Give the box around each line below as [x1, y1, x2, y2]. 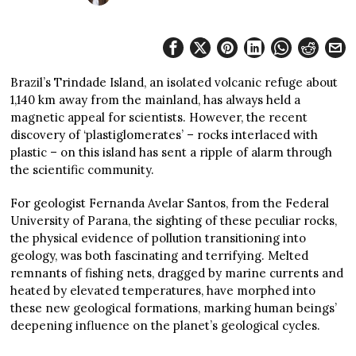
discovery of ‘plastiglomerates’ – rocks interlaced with [10, 127, 319, 143]
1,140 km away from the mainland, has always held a [10, 92, 301, 108]
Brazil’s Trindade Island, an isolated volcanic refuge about [10, 75, 339, 91]
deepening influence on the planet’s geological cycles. [10, 318, 321, 334]
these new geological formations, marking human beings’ [10, 300, 338, 316]
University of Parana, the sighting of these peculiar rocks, [10, 213, 338, 229]
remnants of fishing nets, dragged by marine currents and [10, 265, 344, 281]
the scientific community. [10, 162, 155, 178]
